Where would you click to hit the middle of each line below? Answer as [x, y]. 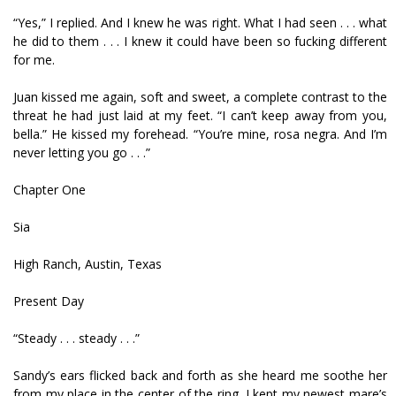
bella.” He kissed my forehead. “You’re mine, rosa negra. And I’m [200, 134]
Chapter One [49, 190]
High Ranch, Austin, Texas [88, 264]
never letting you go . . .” [82, 152]
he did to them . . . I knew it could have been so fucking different [200, 41]
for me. [34, 60]
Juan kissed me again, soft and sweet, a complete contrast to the [200, 97]
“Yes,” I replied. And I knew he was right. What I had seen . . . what [200, 23]
